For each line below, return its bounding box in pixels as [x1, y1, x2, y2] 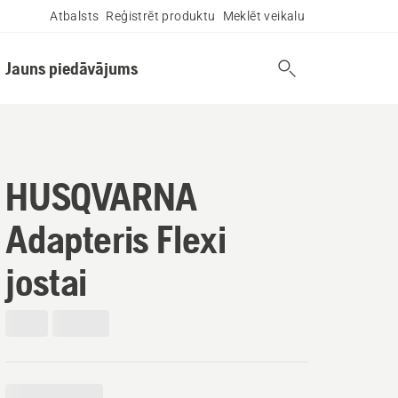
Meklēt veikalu [222, 9, 306, 23]
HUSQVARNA [5, 174, 197, 219]
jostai [5, 259, 87, 304]
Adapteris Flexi [5, 217, 227, 261]
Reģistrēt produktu [106, 9, 216, 23]
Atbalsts [50, 9, 99, 23]
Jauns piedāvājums [4, 58, 138, 78]
